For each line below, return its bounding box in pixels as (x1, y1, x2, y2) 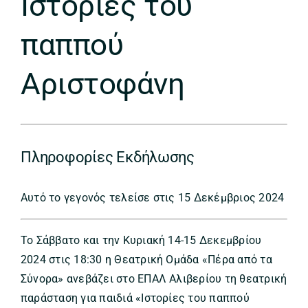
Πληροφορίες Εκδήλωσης (21, 148, 195, 166)
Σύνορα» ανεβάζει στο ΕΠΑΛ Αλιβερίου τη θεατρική (21, 272, 287, 285)
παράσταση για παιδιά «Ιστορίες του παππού (21, 291, 250, 305)
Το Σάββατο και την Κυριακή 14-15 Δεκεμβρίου (21, 233, 262, 247)
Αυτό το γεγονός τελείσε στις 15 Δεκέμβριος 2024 (21, 190, 285, 204)
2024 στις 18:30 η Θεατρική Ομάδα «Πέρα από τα (21, 252, 272, 266)
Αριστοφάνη (21, 66, 185, 102)
